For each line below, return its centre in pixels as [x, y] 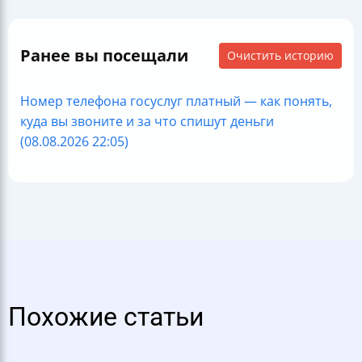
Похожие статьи [106, 318]
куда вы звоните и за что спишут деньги [147, 122]
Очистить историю [280, 56]
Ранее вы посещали [104, 56]
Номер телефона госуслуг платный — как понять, [176, 101]
